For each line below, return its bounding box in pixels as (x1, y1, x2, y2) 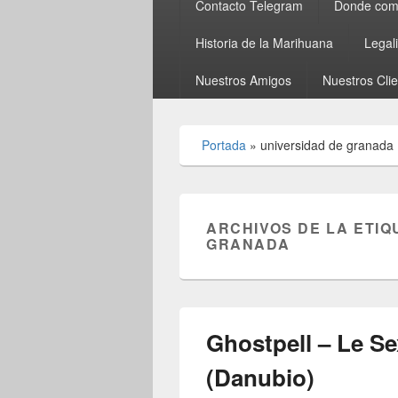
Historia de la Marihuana (195, 34, 333, 52)
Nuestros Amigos (195, 71, 291, 90)
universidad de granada (260, 136, 394, 155)
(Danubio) (206, 361, 314, 394)
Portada (202, 136, 246, 155)
